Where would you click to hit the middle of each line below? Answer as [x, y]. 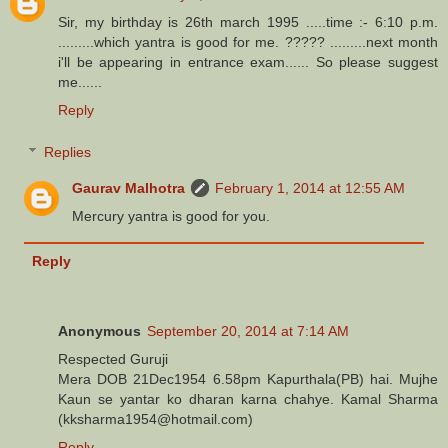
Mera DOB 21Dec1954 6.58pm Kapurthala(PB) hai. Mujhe [248, 379]
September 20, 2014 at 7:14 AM [248, 331]
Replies [68, 151]
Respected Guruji [113, 359]
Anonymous [99, 331]
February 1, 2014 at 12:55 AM [310, 187]
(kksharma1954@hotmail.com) [155, 419]
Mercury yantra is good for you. [171, 215]
